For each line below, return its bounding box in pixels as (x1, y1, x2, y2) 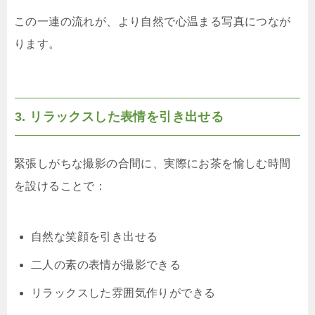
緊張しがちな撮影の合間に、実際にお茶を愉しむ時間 (14, 157, 291, 170)
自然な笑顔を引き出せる (31, 231, 158, 243)
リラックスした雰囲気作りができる (31, 287, 216, 300)
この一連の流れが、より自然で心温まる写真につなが (14, 15, 291, 28)
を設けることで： (14, 180, 107, 193)
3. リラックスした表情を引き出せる (15, 110, 224, 124)
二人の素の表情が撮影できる (31, 259, 181, 271)
